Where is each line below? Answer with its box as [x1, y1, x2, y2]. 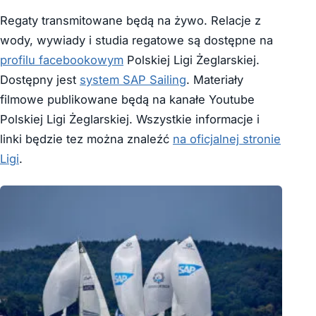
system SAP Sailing [80, 72, 186, 87]
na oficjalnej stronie [173, 131, 281, 146]
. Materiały [186, 72, 243, 87]
